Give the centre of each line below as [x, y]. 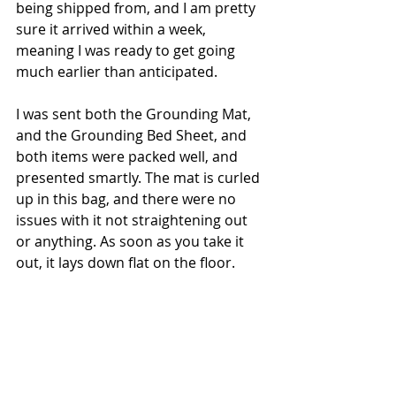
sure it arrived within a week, [113, 29]
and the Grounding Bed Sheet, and [133, 135]
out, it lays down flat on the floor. [126, 262]
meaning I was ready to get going [127, 50]
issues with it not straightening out [133, 220]
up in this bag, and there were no [128, 198]
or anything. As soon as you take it [132, 241]
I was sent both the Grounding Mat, [135, 114]
